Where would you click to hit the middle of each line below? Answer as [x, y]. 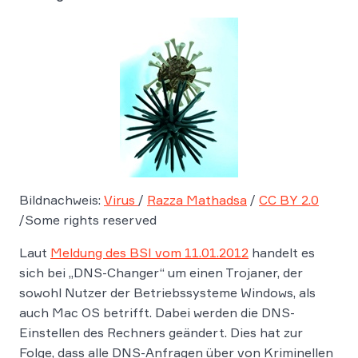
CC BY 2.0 [289, 200]
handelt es [282, 253]
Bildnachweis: [62, 200]
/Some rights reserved [88, 220]
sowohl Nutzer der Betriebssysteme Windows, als [167, 292]
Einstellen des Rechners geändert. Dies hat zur [161, 332]
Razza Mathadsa [197, 200]
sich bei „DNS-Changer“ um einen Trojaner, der [161, 272]
